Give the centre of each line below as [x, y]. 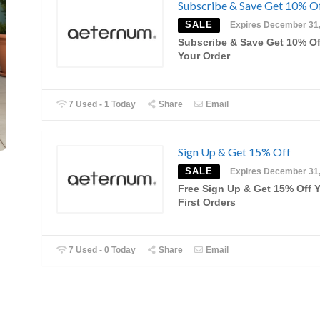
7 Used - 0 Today [101, 250]
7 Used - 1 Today [101, 104]
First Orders [207, 202]
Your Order [204, 56]
